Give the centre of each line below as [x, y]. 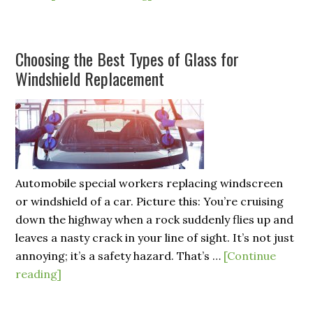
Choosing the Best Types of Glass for [128, 59]
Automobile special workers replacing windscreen [150, 183]
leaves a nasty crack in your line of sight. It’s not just [155, 238]
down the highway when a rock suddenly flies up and [155, 219]
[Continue [250, 256]
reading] [39, 274]
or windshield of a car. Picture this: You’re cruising [150, 201]
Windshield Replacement [90, 78]
